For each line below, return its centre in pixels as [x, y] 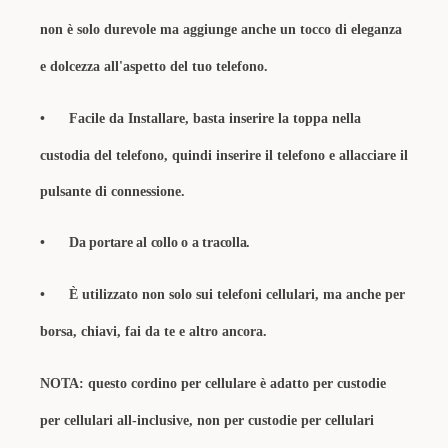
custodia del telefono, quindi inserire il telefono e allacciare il [224, 155]
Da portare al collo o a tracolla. [160, 242]
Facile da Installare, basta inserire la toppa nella [215, 118]
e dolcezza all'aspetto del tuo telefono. [154, 66]
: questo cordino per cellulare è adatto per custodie [232, 383]
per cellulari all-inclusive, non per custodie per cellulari [207, 420]
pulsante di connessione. [114, 191]
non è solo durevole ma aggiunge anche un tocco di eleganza [221, 29]
